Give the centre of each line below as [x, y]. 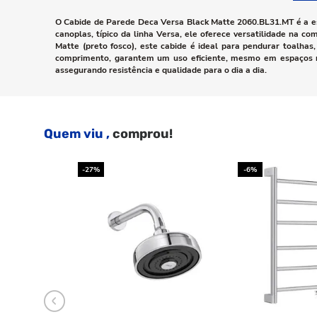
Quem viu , [77, 134]
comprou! [141, 134]
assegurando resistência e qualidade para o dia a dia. [161, 70]
